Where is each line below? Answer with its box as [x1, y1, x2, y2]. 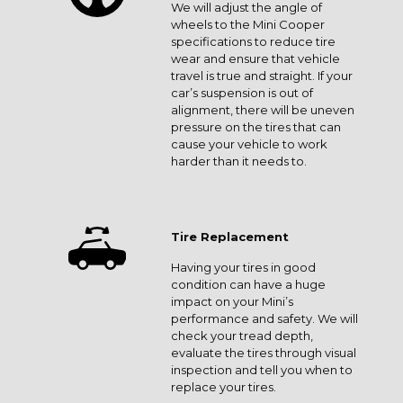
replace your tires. [171, 380, 276, 394]
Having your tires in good [171, 260, 316, 274]
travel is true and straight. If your [171, 68, 353, 83]
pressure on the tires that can [171, 120, 341, 134]
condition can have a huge [171, 277, 326, 291]
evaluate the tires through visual [171, 345, 356, 360]
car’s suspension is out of [171, 85, 313, 100]
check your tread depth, [171, 328, 313, 343]
